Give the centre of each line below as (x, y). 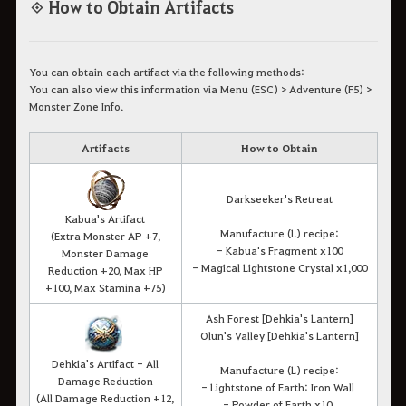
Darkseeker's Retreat (279, 198)
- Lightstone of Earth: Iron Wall (279, 387)
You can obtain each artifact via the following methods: (166, 71)
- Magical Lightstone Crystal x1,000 (279, 267)
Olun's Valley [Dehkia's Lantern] (279, 335)
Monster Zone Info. (76, 106)
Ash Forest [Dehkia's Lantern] (279, 318)
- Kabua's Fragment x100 (279, 250)
